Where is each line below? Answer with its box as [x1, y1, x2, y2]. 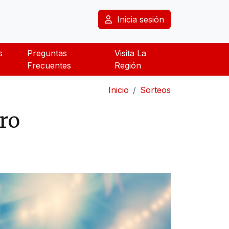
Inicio [108, 84, 129, 95]
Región [114, 60, 142, 71]
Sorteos [140, 84, 171, 95]
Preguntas [27, 48, 67, 58]
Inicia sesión [114, 14, 164, 25]
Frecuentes [27, 60, 71, 71]
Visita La [114, 48, 147, 58]
